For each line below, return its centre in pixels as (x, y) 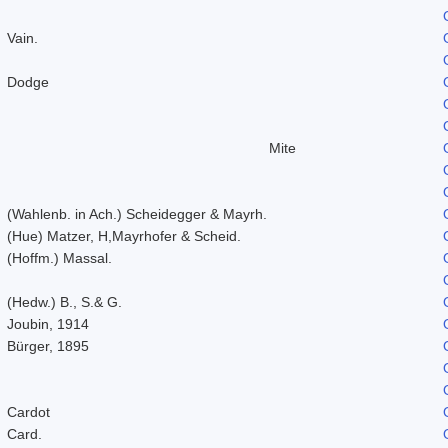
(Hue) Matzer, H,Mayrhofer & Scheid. (124, 235)
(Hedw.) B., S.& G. (64, 301)
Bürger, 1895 (48, 345)
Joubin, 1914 (48, 323)
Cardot (28, 411)
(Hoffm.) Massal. (59, 257)
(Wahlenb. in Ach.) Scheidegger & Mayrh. (137, 213)
